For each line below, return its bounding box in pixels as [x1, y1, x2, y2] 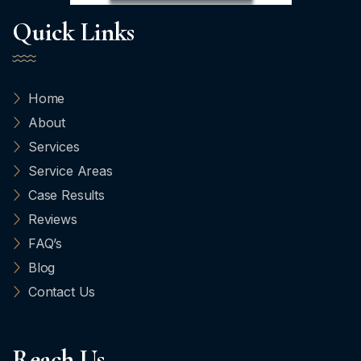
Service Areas [27, 163, 113, 179]
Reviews [27, 211, 77, 227]
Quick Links [12, 16, 135, 48]
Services [27, 139, 80, 155]
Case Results [27, 187, 105, 203]
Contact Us [27, 284, 96, 300]
